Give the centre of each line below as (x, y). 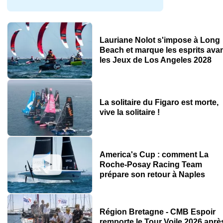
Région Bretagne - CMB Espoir (157, 212)
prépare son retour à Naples (152, 175)
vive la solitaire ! (129, 112)
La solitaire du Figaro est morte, (159, 103)
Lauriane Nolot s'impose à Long (160, 40)
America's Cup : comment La (154, 155)
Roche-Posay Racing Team (151, 165)
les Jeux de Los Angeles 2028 (155, 60)
